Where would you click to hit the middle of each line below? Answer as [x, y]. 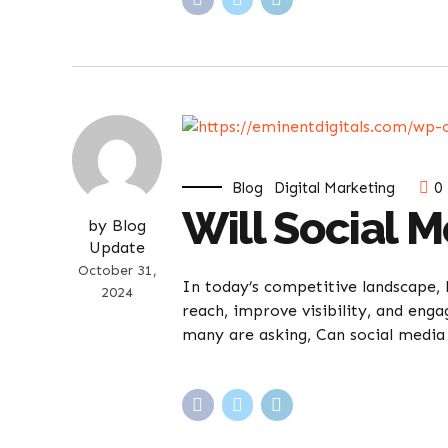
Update [117, 247]
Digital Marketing [335, 187]
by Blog [117, 225]
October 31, [117, 270]
